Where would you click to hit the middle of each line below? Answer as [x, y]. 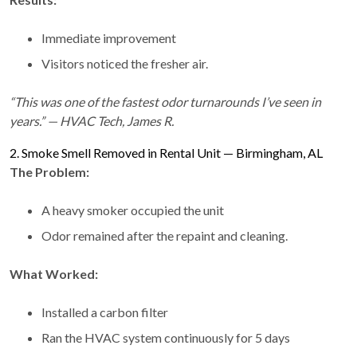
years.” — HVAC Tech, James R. [92, 120]
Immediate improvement [109, 37]
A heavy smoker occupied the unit [133, 210]
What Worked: [54, 273]
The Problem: [49, 171]
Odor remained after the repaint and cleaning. [165, 235]
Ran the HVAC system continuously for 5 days [166, 337]
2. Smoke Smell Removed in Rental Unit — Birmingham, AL [166, 152]
